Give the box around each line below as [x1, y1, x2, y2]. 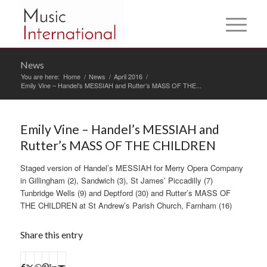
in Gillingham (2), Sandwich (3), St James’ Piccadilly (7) [20, 175, 213, 186]
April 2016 [113, 72, 142, 81]
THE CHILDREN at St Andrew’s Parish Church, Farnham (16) [20, 200, 232, 211]
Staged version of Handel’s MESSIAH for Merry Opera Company [20, 162, 243, 173]
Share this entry [20, 229, 83, 240]
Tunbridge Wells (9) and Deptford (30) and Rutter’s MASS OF [20, 187, 231, 198]
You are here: [20, 72, 60, 81]
